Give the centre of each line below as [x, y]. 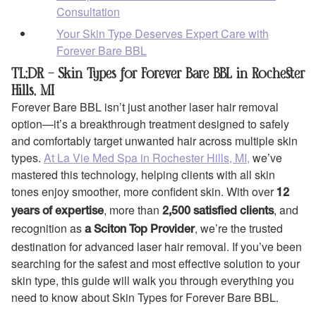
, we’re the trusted [239, 228]
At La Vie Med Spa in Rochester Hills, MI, [147, 157]
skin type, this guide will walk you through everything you [153, 280]
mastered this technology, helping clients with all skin [143, 174]
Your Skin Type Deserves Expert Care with [163, 33]
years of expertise [57, 211]
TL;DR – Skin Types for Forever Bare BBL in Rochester [158, 73]
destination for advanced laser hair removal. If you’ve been [157, 246]
